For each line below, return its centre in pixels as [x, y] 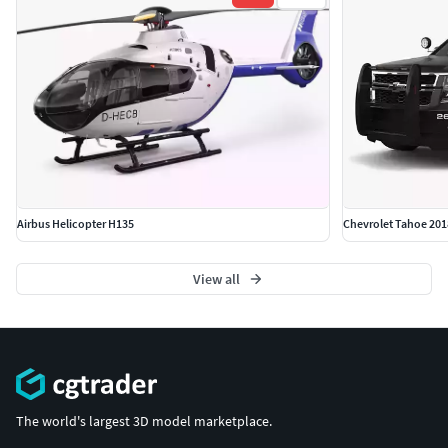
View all [216, 279]
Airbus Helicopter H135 [75, 224]
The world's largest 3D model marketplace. [144, 420]
